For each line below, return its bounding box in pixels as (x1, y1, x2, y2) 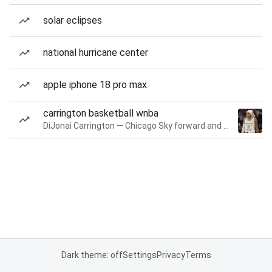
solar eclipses (43, 15, 102, 26)
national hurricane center (43, 47, 148, 58)
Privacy (156, 250, 185, 260)
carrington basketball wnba (43, 107, 158, 119)
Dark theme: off (61, 250, 123, 260)
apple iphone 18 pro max (43, 79, 147, 90)
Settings (122, 250, 157, 260)
